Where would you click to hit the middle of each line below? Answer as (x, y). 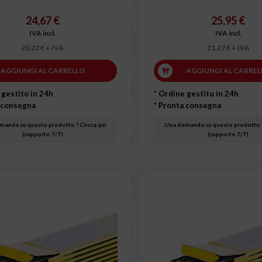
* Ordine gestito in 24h (196, 94)
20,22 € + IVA (43, 48)
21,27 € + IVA (228, 48)
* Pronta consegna (187, 106)
